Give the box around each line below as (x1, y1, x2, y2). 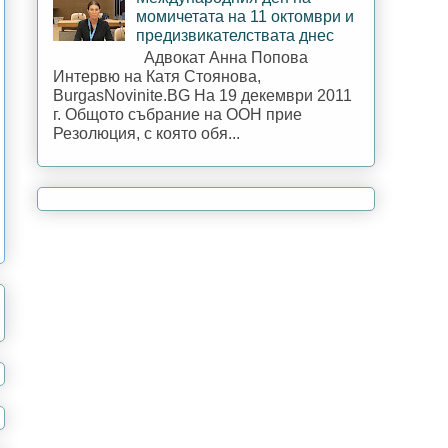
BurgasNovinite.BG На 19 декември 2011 (53, 87, 352, 105)
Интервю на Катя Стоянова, (53, 68, 261, 86)
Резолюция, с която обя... (53, 125, 240, 143)
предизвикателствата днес (136, 26, 335, 44)
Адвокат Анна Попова (136, 49, 309, 67)
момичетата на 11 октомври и (136, 7, 355, 25)
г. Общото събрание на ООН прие (53, 106, 302, 124)
